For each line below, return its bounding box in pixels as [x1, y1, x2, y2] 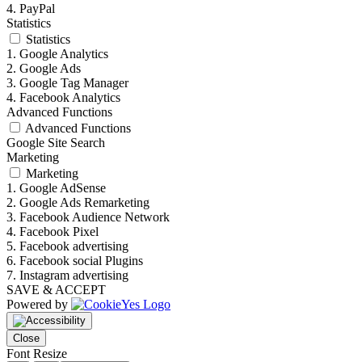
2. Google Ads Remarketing [6, 195, 149, 209]
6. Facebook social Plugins [6, 253, 143, 267]
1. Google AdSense [6, 180, 106, 195]
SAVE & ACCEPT [6, 282, 106, 297]
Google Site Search [6, 135, 105, 149]
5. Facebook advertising [6, 238, 128, 253]
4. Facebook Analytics [6, 90, 120, 104]
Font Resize [6, 346, 67, 360]
